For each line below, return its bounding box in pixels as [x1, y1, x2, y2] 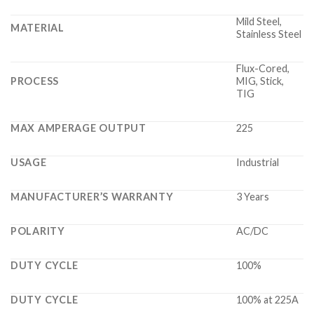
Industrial [236, 156, 279, 169]
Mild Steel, [236, 15, 282, 28]
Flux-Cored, [236, 62, 289, 75]
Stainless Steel [236, 28, 301, 41]
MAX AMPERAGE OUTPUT [11, 122, 146, 135]
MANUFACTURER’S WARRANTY [11, 191, 174, 203]
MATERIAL [11, 22, 64, 34]
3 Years [236, 191, 269, 203]
